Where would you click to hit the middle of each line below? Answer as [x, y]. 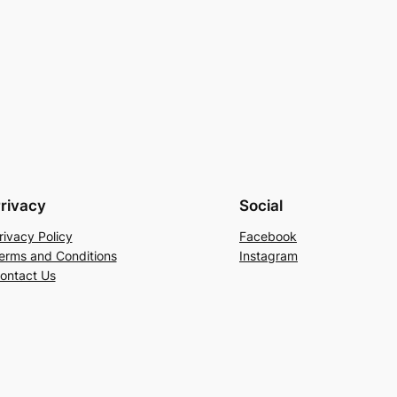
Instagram [269, 255]
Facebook [268, 236]
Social [261, 205]
